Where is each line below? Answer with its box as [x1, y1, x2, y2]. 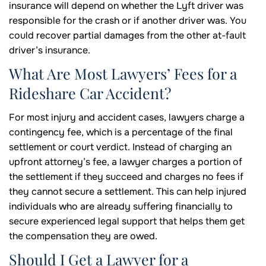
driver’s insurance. [9, 44, 90, 57]
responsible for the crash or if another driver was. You [9, 14, 246, 27]
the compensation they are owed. [9, 230, 157, 243]
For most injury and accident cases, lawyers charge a [9, 111, 245, 124]
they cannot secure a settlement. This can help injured [9, 185, 246, 198]
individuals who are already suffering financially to [9, 200, 233, 213]
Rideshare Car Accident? [9, 83, 171, 103]
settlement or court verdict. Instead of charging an [9, 141, 232, 154]
